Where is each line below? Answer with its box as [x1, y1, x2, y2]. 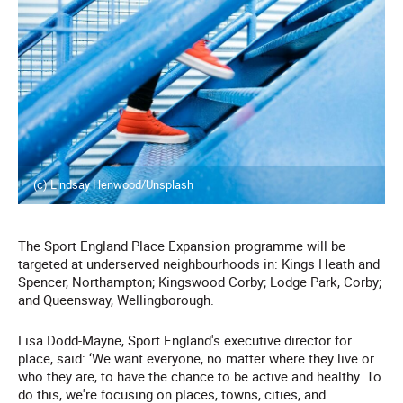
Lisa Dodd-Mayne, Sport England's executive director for [18, 331, 352, 350]
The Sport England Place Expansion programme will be [18, 237, 345, 255]
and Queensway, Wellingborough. [18, 291, 214, 309]
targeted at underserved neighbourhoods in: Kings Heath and [18, 255, 380, 273]
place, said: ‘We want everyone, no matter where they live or [18, 349, 374, 368]
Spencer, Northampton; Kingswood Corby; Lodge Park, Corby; [18, 273, 381, 291]
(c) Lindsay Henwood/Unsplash [33, 176, 193, 193]
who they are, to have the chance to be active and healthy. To [18, 367, 381, 386]
